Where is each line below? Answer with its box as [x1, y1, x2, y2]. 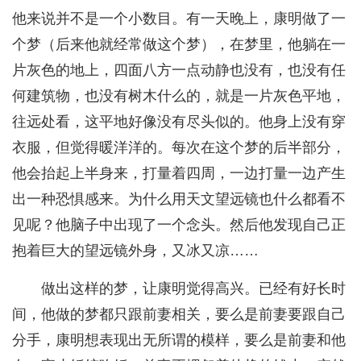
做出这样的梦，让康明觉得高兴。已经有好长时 [41, 280, 346, 297]
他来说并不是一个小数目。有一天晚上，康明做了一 [12, 10, 346, 27]
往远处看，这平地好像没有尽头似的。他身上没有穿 [12, 114, 346, 131]
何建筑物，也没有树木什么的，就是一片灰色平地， [12, 88, 346, 105]
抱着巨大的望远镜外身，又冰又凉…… [12, 243, 259, 259]
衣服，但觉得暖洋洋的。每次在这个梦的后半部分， [12, 139, 346, 156]
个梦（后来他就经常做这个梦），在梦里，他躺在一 [12, 36, 346, 53]
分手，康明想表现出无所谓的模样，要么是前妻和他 [12, 332, 346, 349]
